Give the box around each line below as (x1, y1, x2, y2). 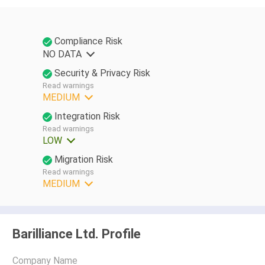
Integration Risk (54, 110, 120, 122)
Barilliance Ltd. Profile (12, 226, 141, 241)
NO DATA (42, 48, 82, 60)
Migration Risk (54, 153, 113, 165)
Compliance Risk (54, 35, 122, 47)
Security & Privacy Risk (54, 67, 150, 79)
